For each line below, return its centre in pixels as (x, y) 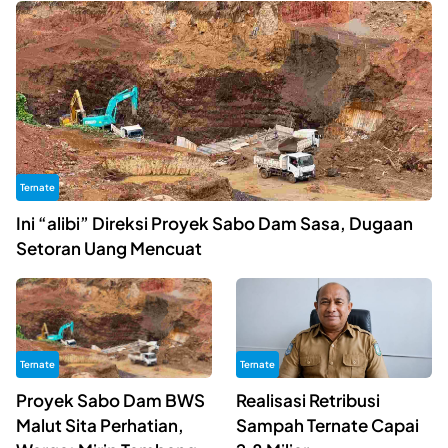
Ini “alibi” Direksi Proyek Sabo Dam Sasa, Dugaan (214, 222)
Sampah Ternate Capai (328, 424)
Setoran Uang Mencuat (109, 247)
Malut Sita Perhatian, (100, 424)
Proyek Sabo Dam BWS (110, 399)
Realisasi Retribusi (308, 399)
